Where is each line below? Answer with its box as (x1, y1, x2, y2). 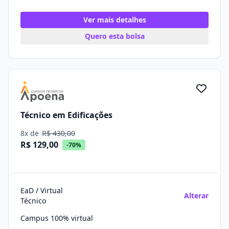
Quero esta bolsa (84, 31, 145, 41)
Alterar (184, 191, 209, 200)
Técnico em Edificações (20, 109, 112, 121)
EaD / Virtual (20, 186, 63, 195)
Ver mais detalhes (83, 15, 146, 25)
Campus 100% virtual (20, 213, 93, 223)
